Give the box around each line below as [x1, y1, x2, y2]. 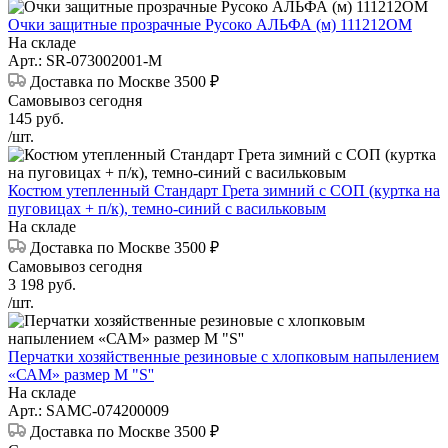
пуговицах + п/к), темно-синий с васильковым [8, 200, 326, 218]
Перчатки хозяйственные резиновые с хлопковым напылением [8, 348, 439, 366]
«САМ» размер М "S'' [8, 366, 154, 384]
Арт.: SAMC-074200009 [8, 402, 169, 420]
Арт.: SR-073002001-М [8, 52, 162, 70]
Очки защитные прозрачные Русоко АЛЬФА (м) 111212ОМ [8, 16, 412, 34]
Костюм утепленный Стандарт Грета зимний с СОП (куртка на [8, 182, 440, 200]
